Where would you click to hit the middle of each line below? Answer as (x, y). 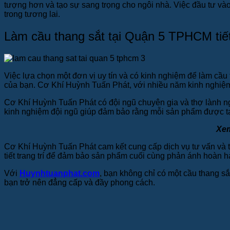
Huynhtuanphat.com (60, 173)
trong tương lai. (32, 14)
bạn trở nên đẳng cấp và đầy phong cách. (80, 182)
